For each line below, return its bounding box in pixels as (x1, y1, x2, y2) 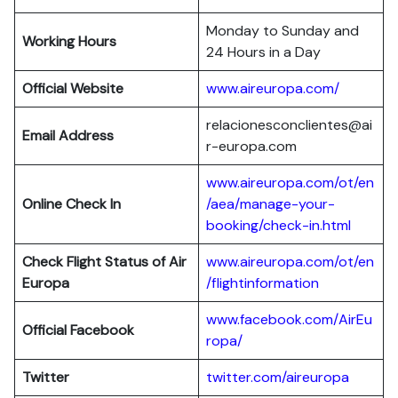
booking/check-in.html (206, 216, 351, 235)
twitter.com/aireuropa (206, 368, 349, 386)
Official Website (22, 79, 123, 98)
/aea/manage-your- (206, 195, 335, 213)
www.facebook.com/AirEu (206, 310, 372, 329)
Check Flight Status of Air (22, 252, 187, 271)
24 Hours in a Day (206, 43, 321, 61)
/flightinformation (206, 274, 319, 292)
